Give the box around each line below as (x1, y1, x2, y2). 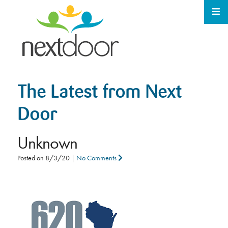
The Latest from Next (17, 83, 182, 102)
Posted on (17, 153, 45, 162)
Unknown (17, 132, 77, 154)
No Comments (76, 153, 118, 162)
